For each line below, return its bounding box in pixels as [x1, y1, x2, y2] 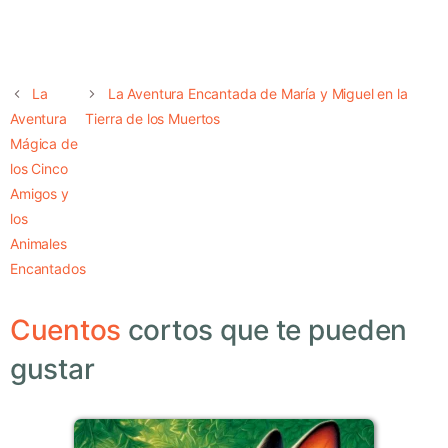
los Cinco [10, 160, 68, 178]
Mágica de [10, 135, 78, 153]
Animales [10, 235, 67, 253]
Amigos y [10, 185, 69, 203]
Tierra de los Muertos [85, 110, 221, 128]
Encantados [10, 260, 86, 278]
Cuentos [10, 313, 122, 348]
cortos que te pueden [121, 313, 408, 348]
